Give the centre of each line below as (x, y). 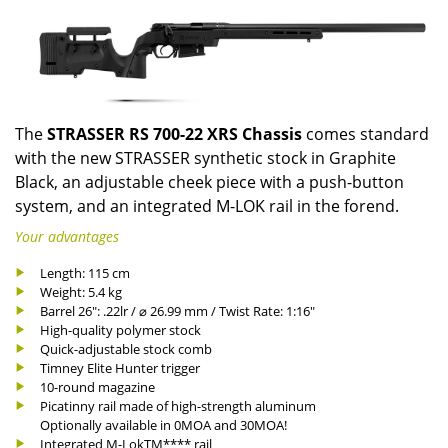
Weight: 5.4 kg (81, 291)
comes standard (365, 134)
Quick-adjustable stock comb (126, 348)
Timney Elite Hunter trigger (120, 367)
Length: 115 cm (85, 272)
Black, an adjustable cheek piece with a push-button (209, 182)
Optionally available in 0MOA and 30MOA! (163, 424)
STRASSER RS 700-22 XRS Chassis (174, 134)
